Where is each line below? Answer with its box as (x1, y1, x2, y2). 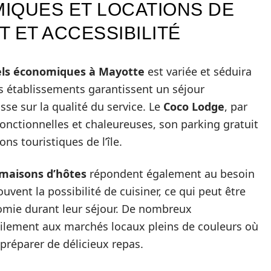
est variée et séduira (145, 64, 252, 79)
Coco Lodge (163, 99, 224, 114)
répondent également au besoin (87, 166, 255, 181)
